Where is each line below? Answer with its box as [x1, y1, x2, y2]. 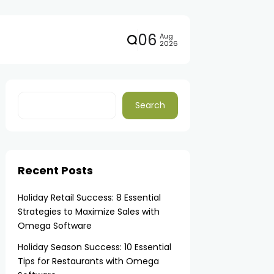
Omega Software [18, 220, 92, 232]
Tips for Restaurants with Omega [18, 255, 160, 267]
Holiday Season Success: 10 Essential [18, 241, 172, 253]
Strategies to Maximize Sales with [18, 206, 160, 218]
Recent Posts [18, 163, 94, 178]
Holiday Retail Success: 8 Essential [18, 191, 161, 204]
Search [135, 99, 165, 111]
